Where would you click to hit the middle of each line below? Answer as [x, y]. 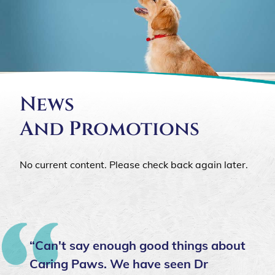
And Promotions [110, 130]
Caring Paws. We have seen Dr [119, 264]
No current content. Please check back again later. [134, 165]
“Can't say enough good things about [137, 246]
